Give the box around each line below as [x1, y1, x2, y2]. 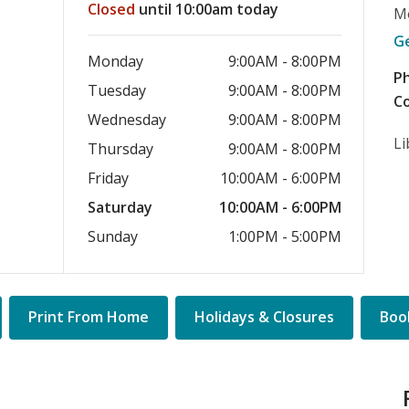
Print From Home [27, 307, 149, 327]
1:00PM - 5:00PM [228, 226, 342, 246]
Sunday [88, 226, 142, 246]
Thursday [88, 139, 158, 159]
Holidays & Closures [194, 307, 334, 327]
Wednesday [88, 110, 171, 130]
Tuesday [88, 80, 151, 100]
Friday [88, 168, 133, 188]
